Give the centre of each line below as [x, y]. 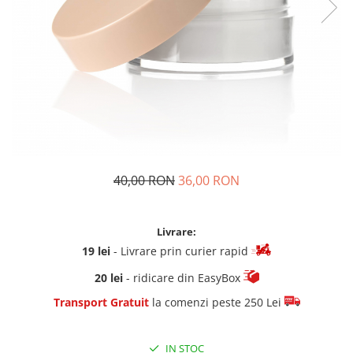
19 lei [96, 251]
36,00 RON [209, 181]
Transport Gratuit [101, 303]
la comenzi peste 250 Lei [216, 303]
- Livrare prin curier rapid [181, 251]
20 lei [108, 278]
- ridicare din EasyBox [183, 278]
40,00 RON [144, 181]
